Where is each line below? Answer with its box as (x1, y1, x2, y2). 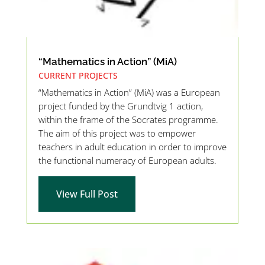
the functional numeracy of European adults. (38, 154, 216, 167)
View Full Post (56, 188, 118, 201)
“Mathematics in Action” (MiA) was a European (38, 86, 220, 99)
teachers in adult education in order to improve (38, 141, 227, 153)
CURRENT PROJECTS (38, 70, 118, 82)
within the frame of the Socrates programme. (38, 114, 218, 126)
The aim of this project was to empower (38, 127, 196, 140)
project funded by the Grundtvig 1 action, (38, 100, 203, 112)
